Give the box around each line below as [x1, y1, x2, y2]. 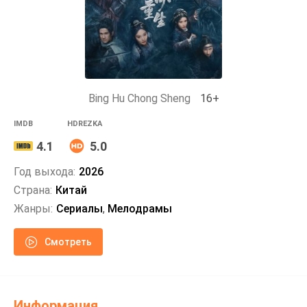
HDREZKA [67, 119, 102, 128]
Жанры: [14, 202, 53, 215]
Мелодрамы [108, 202, 172, 215]
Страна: [14, 184, 52, 197]
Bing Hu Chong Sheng [88, 92, 191, 105]
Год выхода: [14, 165, 75, 178]
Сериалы [56, 202, 103, 215]
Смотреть [44, 236, 92, 247]
